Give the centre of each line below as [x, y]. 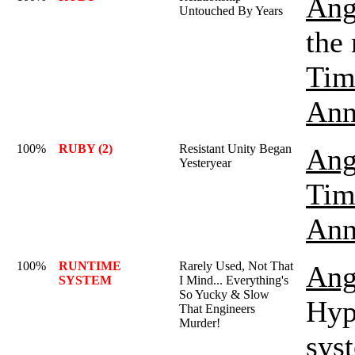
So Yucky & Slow [224, 294]
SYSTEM [85, 280]
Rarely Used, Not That [236, 266]
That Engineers [217, 309]
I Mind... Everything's [234, 280]
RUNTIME [90, 266]
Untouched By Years [231, 11]
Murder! [200, 323]
